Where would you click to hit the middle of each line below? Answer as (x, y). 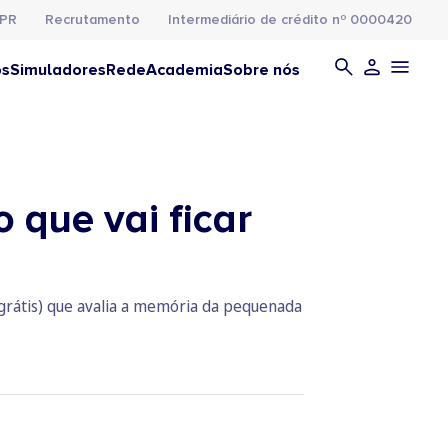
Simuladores (58, 70)
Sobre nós (261, 70)
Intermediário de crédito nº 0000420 (290, 19)
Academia (184, 70)
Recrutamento (92, 19)
